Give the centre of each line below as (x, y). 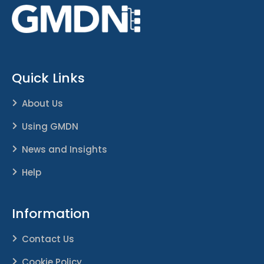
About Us (42, 104)
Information (51, 214)
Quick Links (48, 78)
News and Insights (65, 150)
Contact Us (48, 239)
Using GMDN (50, 127)
